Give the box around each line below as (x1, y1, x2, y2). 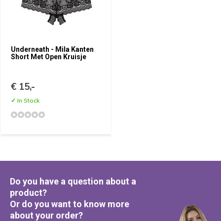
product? (10, 187, 47, 198)
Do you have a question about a (10, 176, 136, 186)
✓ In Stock (11, 97, 39, 104)
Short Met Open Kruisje (11, 53, 86, 61)
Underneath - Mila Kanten (11, 45, 94, 53)
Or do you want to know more (10, 199, 129, 209)
